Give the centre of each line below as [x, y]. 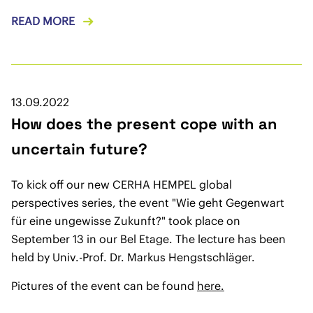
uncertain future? [79, 149]
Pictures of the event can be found [104, 286]
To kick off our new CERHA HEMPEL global [122, 185]
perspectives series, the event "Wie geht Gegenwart [148, 203]
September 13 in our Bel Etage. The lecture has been [148, 239]
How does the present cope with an [144, 124]
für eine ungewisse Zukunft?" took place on [126, 221]
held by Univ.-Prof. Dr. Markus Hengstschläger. [133, 257]
